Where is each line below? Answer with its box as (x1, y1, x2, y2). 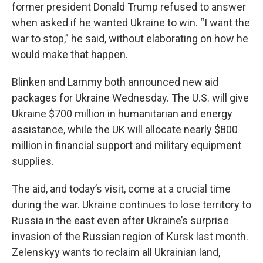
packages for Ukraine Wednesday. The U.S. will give (12, 92, 249, 104)
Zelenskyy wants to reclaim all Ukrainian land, (12, 246, 220, 258)
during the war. (12, 198, 80, 211)
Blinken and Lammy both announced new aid (12, 76, 218, 88)
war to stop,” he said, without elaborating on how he (12, 32, 248, 45)
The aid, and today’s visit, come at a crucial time (12, 183, 231, 195)
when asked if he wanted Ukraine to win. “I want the (12, 16, 250, 29)
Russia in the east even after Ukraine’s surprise (12, 214, 229, 227)
